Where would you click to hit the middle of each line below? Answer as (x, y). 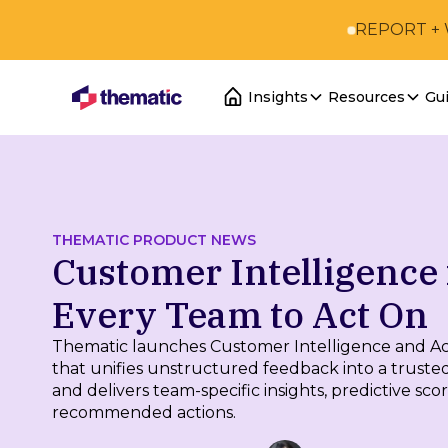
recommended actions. (144, 412)
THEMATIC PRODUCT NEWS (154, 240)
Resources (367, 96)
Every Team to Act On (240, 314)
